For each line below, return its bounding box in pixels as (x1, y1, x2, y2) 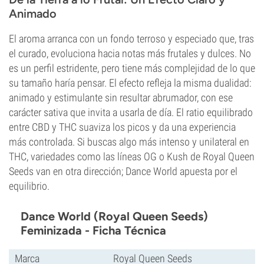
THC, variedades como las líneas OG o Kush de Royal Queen (9, 150, 255, 163)
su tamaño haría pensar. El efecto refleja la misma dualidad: (9, 77, 252, 89)
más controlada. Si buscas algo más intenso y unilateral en (9, 136, 249, 148)
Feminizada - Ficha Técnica (21, 223, 166, 237)
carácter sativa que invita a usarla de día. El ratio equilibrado (9, 106, 253, 118)
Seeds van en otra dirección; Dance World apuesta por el (9, 165, 237, 177)
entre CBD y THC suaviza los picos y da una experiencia (9, 121, 236, 133)
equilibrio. (9, 180, 49, 192)
